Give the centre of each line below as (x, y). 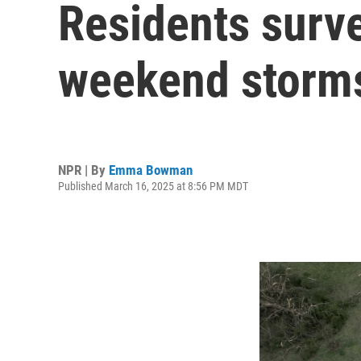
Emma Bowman (151, 170)
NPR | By (83, 170)
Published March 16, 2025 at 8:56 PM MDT (153, 186)
